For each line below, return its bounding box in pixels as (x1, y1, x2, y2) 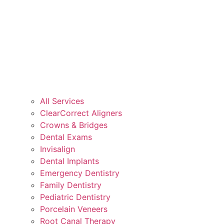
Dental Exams (40, 131, 92, 142)
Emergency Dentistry (40, 167, 119, 178)
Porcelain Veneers (40, 203, 107, 214)
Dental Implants (40, 155, 99, 166)
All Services (40, 95, 84, 106)
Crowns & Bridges (40, 119, 107, 130)
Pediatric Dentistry (40, 191, 110, 202)
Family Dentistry (40, 179, 101, 190)
